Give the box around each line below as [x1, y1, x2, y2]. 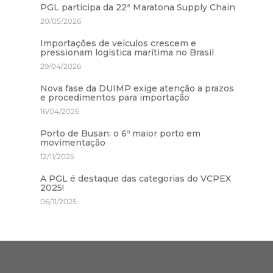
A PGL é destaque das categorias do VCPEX [40, 173, 232, 185]
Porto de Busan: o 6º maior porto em [40, 128, 201, 140]
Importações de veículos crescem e [40, 38, 197, 49]
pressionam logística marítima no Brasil [40, 47, 214, 58]
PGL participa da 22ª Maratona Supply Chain [40, 2, 236, 13]
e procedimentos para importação [40, 92, 190, 104]
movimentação [40, 137, 106, 149]
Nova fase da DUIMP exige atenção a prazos [40, 83, 235, 94]
